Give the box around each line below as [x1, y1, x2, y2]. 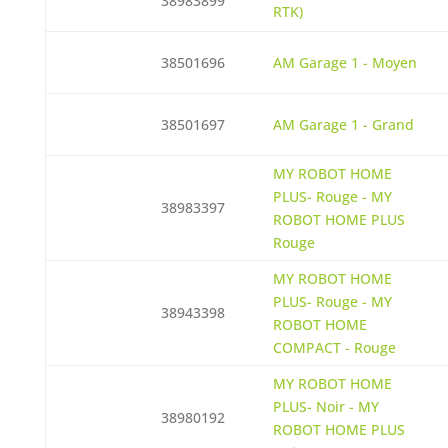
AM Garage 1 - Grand [272, 115, 414, 134]
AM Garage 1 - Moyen [272, 53, 417, 72]
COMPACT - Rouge [272, 338, 396, 357]
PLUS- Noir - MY [272, 397, 379, 416]
